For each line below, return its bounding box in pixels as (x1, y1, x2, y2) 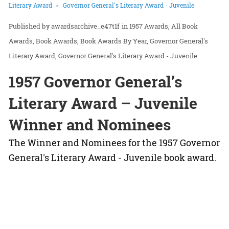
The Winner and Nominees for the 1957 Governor (9, 136, 220, 149)
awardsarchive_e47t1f (51, 21, 120, 31)
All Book (171, 21, 198, 31)
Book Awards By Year (80, 36, 147, 45)
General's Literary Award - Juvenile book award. (9, 151, 216, 164)
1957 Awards (129, 21, 168, 31)
